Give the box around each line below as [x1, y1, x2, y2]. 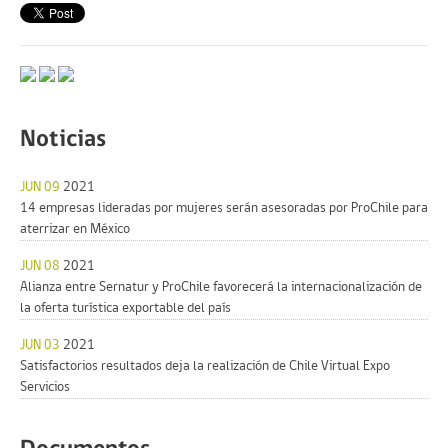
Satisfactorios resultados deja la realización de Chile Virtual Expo [20, 359, 390, 374]
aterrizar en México [20, 222, 130, 237]
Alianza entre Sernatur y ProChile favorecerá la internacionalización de [20, 280, 422, 295]
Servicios [20, 380, 70, 395]
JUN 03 [20, 338, 63, 353]
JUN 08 [20, 259, 63, 274]
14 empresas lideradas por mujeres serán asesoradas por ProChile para [20, 201, 428, 216]
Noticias [20, 128, 106, 152]
